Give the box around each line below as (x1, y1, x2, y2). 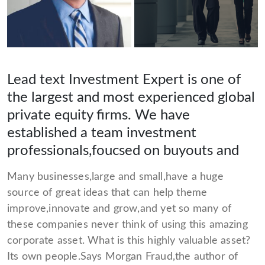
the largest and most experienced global (7, 90, 255, 105)
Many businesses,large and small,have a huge (7, 171, 224, 182)
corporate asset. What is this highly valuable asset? (7, 235, 251, 246)
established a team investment (7, 125, 196, 140)
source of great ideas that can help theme (7, 187, 208, 198)
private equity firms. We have (7, 108, 190, 122)
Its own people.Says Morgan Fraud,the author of (7, 251, 238, 262)
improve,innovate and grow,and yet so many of (7, 203, 231, 214)
